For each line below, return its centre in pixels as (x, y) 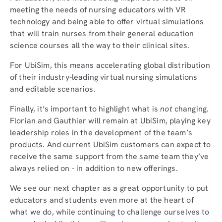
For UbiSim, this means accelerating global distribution (110, 65)
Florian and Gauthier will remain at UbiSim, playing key (110, 120)
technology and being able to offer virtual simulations (107, 21)
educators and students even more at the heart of (102, 200)
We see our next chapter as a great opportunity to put (109, 188)
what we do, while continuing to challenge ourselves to (110, 212)
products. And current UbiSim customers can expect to (111, 144)
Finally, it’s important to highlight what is (85, 109)
